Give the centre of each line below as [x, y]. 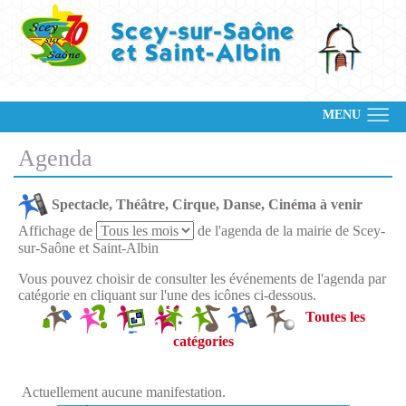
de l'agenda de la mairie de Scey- [290, 231]
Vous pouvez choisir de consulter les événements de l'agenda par [202, 279]
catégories [203, 341]
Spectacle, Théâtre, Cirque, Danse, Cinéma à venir [207, 205]
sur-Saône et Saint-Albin [88, 248]
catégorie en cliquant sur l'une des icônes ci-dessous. [167, 295]
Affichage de [57, 231]
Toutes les [335, 317]
